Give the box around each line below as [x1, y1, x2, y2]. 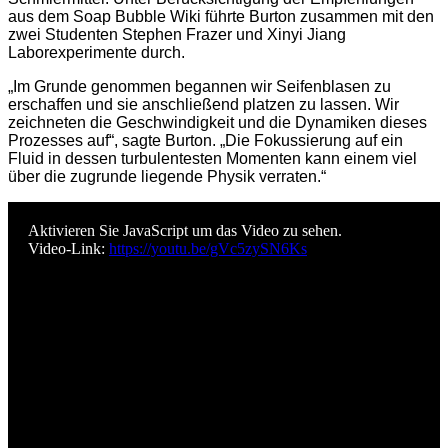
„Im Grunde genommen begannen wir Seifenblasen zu [8, 78, 391, 96]
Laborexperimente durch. [8, 44, 185, 62]
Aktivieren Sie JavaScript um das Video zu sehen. [28, 222, 342, 240]
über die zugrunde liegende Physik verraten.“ [8, 168, 326, 186]
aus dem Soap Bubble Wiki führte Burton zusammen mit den [8, 8, 434, 26]
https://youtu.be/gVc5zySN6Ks [109, 240, 307, 258]
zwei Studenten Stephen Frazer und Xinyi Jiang [8, 26, 346, 44]
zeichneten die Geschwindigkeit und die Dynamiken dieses [8, 114, 427, 132]
